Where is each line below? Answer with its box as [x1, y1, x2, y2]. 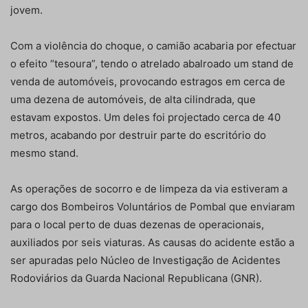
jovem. [10, 3, 43, 17]
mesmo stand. [10, 146, 78, 160]
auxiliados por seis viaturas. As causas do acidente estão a [10, 236, 294, 250]
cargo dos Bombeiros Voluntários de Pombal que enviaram [10, 200, 295, 214]
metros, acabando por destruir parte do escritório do [10, 129, 266, 142]
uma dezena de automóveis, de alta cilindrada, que [10, 93, 256, 107]
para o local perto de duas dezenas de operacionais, [10, 218, 264, 232]
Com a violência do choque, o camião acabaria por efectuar [10, 39, 296, 53]
